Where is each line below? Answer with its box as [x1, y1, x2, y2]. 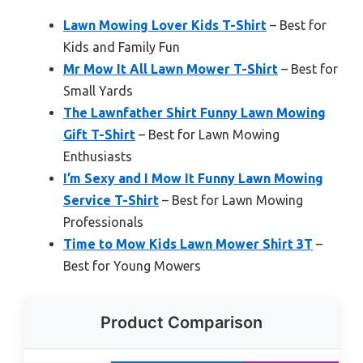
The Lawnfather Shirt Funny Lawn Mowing [63, 105, 326, 120]
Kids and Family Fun [63, 39, 180, 54]
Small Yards [63, 83, 133, 98]
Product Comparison [100, 312, 263, 332]
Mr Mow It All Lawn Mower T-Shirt [63, 61, 278, 76]
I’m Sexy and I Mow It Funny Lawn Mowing [63, 170, 323, 186]
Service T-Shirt [63, 192, 159, 207]
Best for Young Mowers [63, 258, 201, 273]
